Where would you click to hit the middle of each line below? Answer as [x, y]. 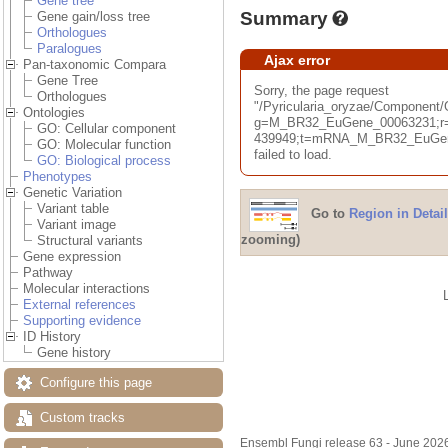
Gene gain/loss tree [93, 17]
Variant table [73, 209]
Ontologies [54, 113]
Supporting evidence [82, 321]
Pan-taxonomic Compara [94, 65]
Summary [284, 18]
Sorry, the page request [321, 90]
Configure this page [96, 383]
